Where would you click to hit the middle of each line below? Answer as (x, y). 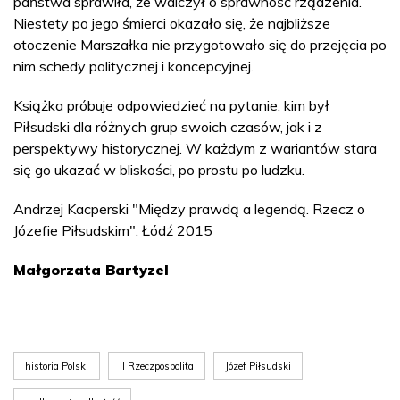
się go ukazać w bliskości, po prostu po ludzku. (159, 170)
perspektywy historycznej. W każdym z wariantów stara (195, 148)
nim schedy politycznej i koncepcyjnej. (133, 66)
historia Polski (57, 366)
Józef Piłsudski (258, 366)
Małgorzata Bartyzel (91, 270)
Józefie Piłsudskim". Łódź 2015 (113, 230)
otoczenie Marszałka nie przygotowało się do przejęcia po (200, 45)
